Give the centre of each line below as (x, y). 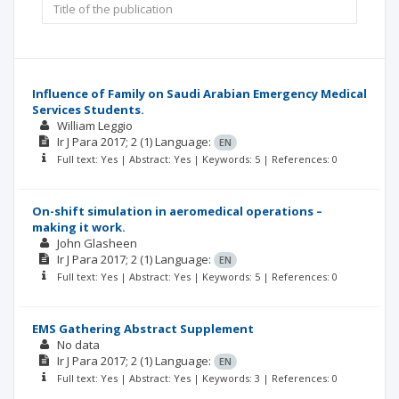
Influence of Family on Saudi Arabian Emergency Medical (199, 94)
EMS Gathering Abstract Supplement (143, 329)
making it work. (79, 227)
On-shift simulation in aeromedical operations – (177, 211)
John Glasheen (97, 243)
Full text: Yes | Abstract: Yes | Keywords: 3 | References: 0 (197, 378)
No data (78, 345)
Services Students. (88, 110)
